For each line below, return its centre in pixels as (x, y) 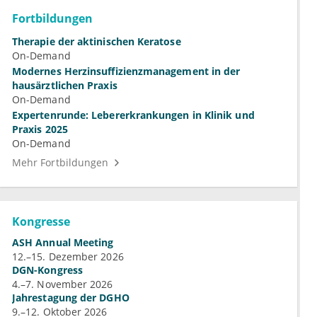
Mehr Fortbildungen (60, 163)
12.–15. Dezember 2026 (68, 257)
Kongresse (41, 222)
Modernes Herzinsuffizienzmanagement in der (126, 71)
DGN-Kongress (47, 270)
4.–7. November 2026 (63, 284)
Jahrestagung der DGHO (71, 298)
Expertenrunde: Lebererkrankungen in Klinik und (133, 115)
